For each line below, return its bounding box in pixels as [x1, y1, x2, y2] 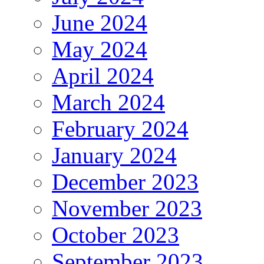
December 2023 [52, 169, 199, 195]
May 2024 [52, 37, 147, 62]
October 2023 [52, 222, 179, 248]
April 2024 [52, 63, 154, 89]
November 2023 [52, 196, 202, 222]
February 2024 [52, 116, 189, 142]
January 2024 [52, 143, 177, 169]
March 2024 [52, 90, 165, 115]
